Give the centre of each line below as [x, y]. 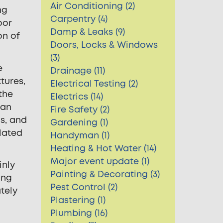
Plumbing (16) [79, 213]
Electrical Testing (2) [94, 84]
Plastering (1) [78, 200]
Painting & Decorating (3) [105, 174]
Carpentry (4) [79, 19]
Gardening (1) [79, 122]
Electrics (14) [77, 97]
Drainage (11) [78, 71]
